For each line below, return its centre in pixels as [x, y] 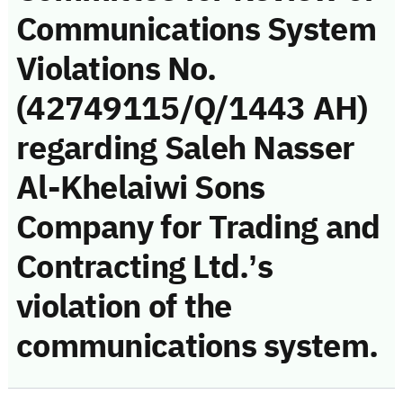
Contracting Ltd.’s [145, 267]
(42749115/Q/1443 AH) [192, 108]
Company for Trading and [198, 227]
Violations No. [116, 69]
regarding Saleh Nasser [186, 148]
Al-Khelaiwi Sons [141, 188]
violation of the [124, 306]
